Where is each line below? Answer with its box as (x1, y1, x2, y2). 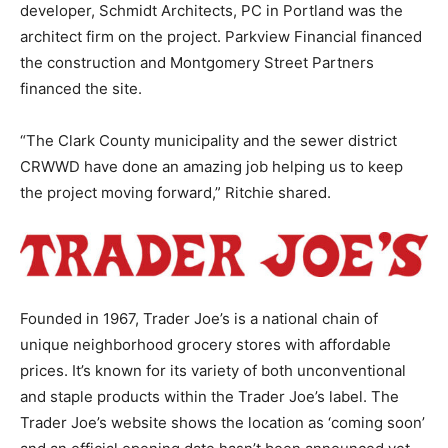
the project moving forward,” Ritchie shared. (20, 182, 331, 202)
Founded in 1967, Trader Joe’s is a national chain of (20, 308, 378, 328)
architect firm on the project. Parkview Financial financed (20, 26, 422, 46)
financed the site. (20, 78, 142, 98)
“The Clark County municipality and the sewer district (20, 130, 397, 150)
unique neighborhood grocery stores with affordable (20, 334, 391, 354)
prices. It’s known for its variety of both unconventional (20, 360, 406, 380)
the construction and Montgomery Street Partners (20, 52, 374, 72)
